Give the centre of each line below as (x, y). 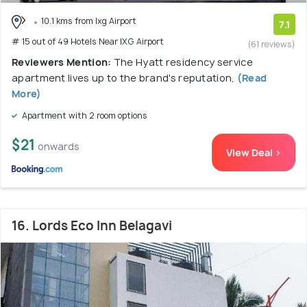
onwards (59, 147)
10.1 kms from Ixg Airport (89, 21)
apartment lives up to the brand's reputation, (124, 78)
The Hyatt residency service (183, 62)
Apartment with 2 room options (84, 116)
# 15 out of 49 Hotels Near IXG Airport (88, 41)
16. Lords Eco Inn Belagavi (92, 226)
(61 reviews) (272, 45)
